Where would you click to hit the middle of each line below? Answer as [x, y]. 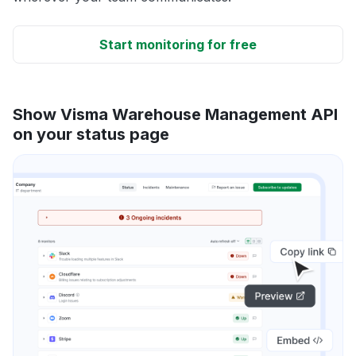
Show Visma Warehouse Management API [175, 114]
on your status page [91, 134]
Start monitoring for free [178, 44]
